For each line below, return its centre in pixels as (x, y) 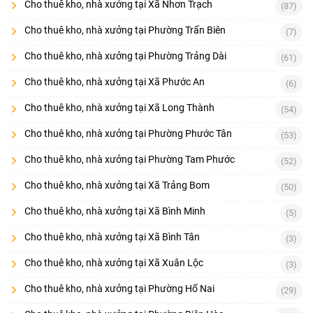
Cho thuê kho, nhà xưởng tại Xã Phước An (115, 81)
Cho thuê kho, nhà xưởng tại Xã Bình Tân (112, 236)
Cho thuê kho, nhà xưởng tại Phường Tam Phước (130, 159)
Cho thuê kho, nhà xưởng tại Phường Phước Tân (128, 133)
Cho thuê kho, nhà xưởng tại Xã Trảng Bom (117, 185)
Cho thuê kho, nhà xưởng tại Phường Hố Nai (119, 288)
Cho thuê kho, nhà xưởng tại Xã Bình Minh (115, 211)
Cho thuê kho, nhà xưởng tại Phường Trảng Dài (125, 56)
